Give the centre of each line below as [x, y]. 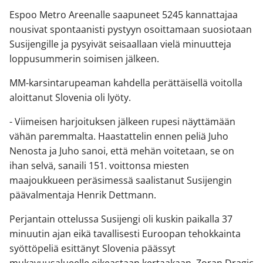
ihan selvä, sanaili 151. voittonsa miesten [99, 165]
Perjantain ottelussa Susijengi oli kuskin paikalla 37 [121, 219]
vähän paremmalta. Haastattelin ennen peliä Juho [119, 136]
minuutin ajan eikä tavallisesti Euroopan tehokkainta [125, 233]
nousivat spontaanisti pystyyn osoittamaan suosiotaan [131, 29]
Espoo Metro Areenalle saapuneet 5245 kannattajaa [124, 14]
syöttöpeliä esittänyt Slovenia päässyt [92, 248]
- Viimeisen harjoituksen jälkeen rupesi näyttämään [122, 121]
